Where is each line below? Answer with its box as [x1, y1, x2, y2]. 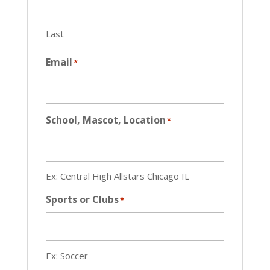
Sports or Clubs [45, 192, 119, 206]
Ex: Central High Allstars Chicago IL [45, 169, 189, 182]
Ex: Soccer [45, 249, 88, 262]
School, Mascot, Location [45, 113, 166, 127]
